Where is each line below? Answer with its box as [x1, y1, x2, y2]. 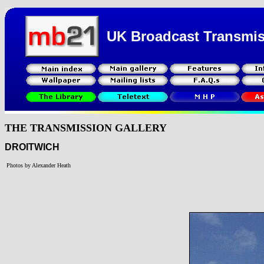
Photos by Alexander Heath [6, 162, 71, 169]
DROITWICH [5, 141, 60, 152]
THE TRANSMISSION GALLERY [5, 121, 167, 134]
